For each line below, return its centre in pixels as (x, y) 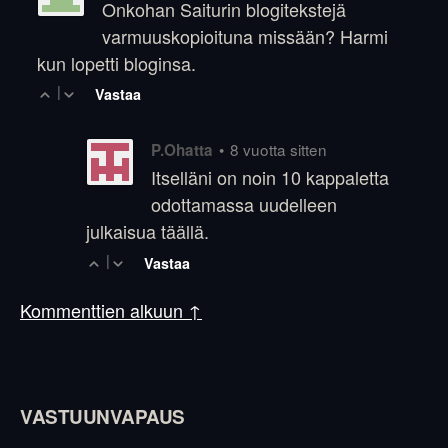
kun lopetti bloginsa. (117, 62)
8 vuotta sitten (278, 148)
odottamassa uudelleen (243, 204)
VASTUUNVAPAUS (102, 416)
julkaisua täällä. (147, 231)
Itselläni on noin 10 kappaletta (269, 177)
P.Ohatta (181, 149)
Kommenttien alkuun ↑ (111, 309)
